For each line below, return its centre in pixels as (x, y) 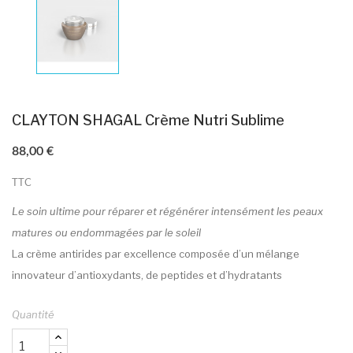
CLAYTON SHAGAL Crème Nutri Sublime (148, 121)
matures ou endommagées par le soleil (106, 233)
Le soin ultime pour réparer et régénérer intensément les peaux (167, 212)
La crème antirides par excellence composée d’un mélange (156, 254)
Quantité (33, 315)
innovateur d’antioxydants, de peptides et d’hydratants (147, 275)
